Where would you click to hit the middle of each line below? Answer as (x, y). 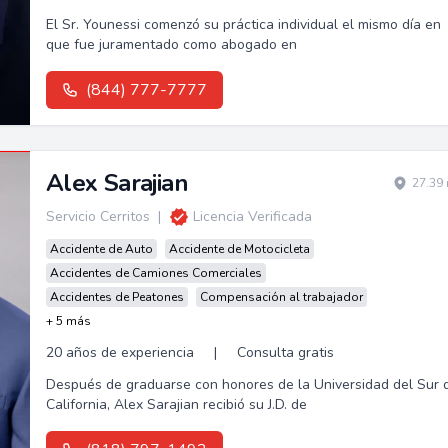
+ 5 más (68, 321)
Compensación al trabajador (281, 297)
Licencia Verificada (252, 216)
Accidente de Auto (101, 249)
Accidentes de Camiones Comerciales (155, 273)
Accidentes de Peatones (116, 297)
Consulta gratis (285, 352)
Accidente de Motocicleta (239, 249)
